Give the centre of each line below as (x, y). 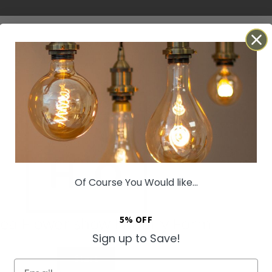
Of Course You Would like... (136, 182)
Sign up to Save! (136, 238)
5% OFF (136, 219)
